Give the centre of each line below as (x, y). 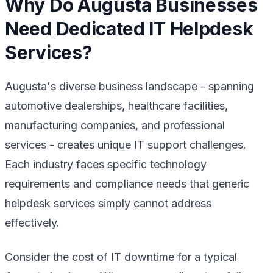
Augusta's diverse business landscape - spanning (129, 86)
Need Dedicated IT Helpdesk (129, 28)
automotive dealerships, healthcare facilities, (116, 105)
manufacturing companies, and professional (115, 125)
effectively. (32, 222)
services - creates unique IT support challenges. (126, 144)
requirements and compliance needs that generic (127, 183)
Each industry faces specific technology (106, 164)
